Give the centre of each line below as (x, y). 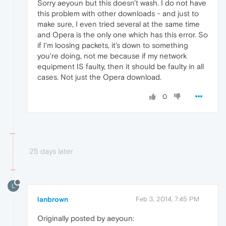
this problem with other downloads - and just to (118, 14)
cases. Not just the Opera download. (99, 77)
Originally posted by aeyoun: (86, 218)
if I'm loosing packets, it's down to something (113, 45)
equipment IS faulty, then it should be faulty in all (121, 67)
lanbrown (53, 200)
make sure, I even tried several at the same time (119, 24)
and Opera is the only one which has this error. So (123, 35)
